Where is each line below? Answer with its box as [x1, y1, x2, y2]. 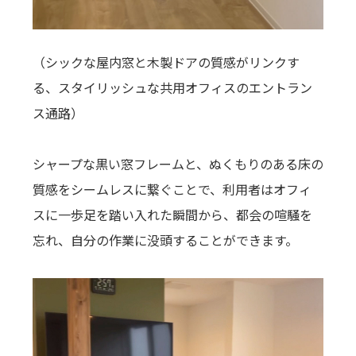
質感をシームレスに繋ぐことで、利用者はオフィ [32, 180, 311, 199]
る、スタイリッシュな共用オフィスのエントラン [32, 78, 312, 98]
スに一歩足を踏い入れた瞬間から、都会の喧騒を [32, 205, 312, 225]
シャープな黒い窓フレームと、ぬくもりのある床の [32, 154, 323, 174]
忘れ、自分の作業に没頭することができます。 [32, 230, 298, 250]
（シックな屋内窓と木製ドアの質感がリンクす [32, 52, 300, 72]
